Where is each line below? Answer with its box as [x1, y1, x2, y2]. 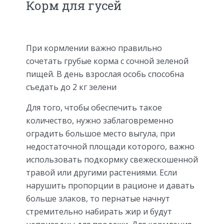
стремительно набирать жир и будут [26, 205, 172, 217]
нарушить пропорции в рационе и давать [26, 179, 194, 191]
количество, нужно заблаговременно [26, 114, 173, 126]
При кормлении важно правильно [26, 42, 162, 53]
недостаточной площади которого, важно [26, 140, 194, 152]
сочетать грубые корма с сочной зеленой [26, 55, 188, 66]
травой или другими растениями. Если [26, 166, 177, 178]
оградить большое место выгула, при [26, 127, 175, 139]
